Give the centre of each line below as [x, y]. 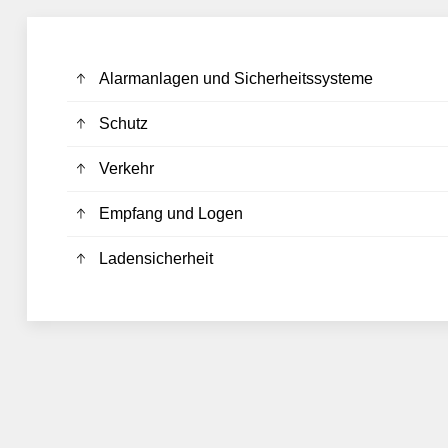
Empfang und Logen [170, 213]
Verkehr [126, 168]
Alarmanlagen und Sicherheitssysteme [235, 78]
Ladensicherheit [155, 258]
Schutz [123, 123]
